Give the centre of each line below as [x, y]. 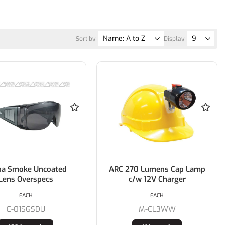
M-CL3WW [157, 210]
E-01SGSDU [26, 210]
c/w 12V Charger [157, 180]
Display [174, 39]
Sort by [85, 39]
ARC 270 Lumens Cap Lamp [157, 170]
